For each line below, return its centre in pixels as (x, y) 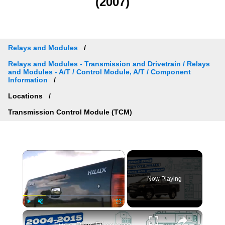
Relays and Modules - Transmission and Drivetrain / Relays (109, 64)
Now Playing (165, 179)
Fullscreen (127, 212)
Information (28, 80)
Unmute (47, 212)
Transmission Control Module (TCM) (70, 112)
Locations (26, 96)
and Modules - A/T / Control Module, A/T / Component (99, 72)
